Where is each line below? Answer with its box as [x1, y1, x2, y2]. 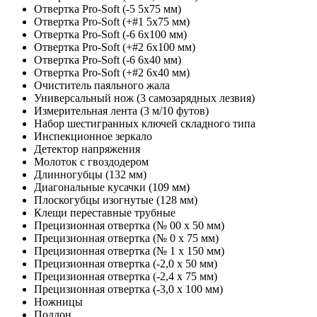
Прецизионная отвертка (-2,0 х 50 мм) [34, 257, 217, 270]
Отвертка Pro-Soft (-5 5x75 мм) [34, 2, 181, 15]
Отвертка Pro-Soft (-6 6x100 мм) [34, 28, 187, 40]
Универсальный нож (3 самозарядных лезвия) [34, 91, 255, 104]
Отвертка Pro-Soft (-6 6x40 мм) [34, 53, 181, 66]
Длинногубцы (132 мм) [34, 168, 146, 180]
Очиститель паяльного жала [34, 79, 170, 91]
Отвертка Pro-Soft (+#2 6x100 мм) [34, 40, 195, 53]
